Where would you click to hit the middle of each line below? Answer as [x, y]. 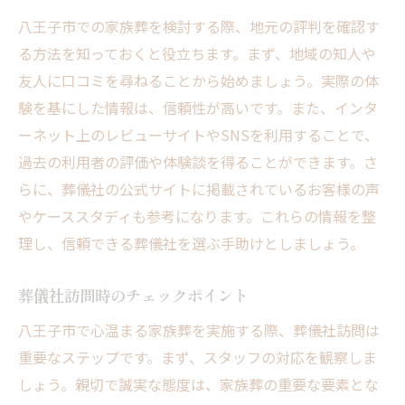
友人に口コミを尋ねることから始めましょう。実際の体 [198, 81]
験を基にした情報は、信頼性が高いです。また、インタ [198, 108]
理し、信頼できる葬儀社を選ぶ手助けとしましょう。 [191, 244]
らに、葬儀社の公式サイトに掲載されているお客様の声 [199, 189]
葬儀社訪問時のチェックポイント [133, 296]
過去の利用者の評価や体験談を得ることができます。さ [198, 162]
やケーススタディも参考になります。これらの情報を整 [197, 217]
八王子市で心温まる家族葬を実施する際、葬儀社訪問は [199, 330]
